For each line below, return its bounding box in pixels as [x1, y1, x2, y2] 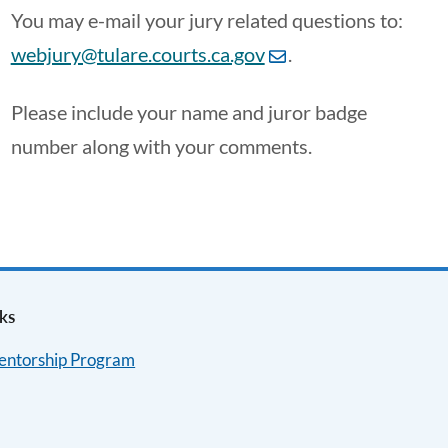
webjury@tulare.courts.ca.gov [10, 42, 265, 66]
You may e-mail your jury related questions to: [10, 8, 403, 32]
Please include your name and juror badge [10, 100, 367, 124]
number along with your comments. [10, 134, 312, 158]
